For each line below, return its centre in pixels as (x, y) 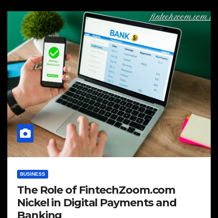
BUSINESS (33, 174)
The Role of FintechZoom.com (96, 190)
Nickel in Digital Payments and (97, 203)
